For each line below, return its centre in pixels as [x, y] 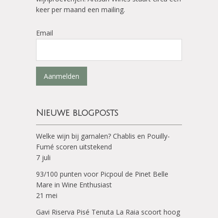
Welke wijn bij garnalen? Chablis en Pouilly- [103, 136]
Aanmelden [62, 76]
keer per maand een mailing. [81, 9]
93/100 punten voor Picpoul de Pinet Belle [102, 174]
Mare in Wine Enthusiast [74, 185]
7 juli [43, 157]
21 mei [47, 195]
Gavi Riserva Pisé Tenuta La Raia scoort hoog [108, 212]
